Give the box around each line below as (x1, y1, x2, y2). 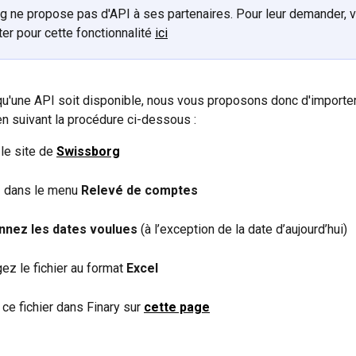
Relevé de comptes (81, 183, 198, 199)
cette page (144, 300, 210, 315)
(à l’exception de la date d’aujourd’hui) (137, 222, 347, 238)
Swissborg (56, 144, 120, 160)
